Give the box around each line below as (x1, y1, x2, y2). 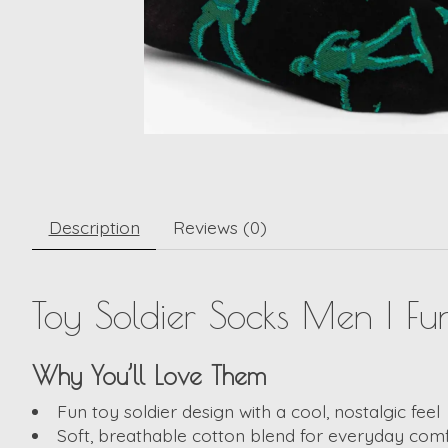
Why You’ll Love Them (32, 361, 266, 391)
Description (48, 216, 140, 239)
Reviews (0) (172, 216, 267, 239)
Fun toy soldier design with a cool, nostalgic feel (56, 400, 440, 423)
